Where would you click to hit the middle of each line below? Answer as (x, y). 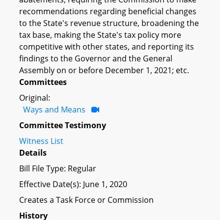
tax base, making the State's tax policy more (100, 35)
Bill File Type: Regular (58, 168)
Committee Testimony (63, 125)
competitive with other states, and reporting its (107, 46)
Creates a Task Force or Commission (86, 200)
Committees (43, 82)
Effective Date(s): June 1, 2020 (73, 184)
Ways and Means (54, 109)
